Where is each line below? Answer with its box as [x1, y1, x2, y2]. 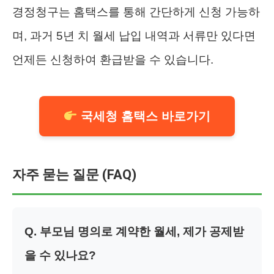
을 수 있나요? [24, 248, 96, 262]
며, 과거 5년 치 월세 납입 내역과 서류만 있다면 [12, 29, 256, 42]
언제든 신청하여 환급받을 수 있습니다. [12, 53, 213, 66]
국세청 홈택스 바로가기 [77, 109, 211, 123]
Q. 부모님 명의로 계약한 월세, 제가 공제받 [24, 224, 244, 238]
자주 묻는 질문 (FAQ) [12, 166, 136, 182]
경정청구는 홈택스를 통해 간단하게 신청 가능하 [12, 5, 260, 18]
